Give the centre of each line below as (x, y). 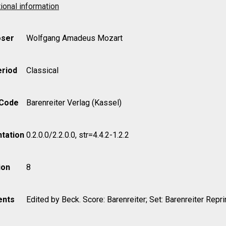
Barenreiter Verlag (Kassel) (74, 102)
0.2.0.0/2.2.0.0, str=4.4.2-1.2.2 (78, 135)
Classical (42, 70)
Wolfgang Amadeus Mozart (74, 38)
